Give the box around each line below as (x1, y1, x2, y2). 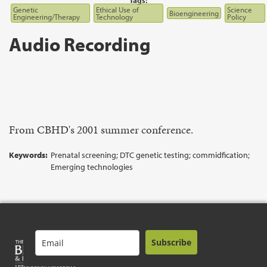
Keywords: (9, 150, 48, 160)
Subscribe (151, 237, 191, 248)
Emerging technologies (51, 162, 133, 172)
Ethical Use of (96, 5, 139, 14)
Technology (96, 12, 133, 21)
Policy (226, 12, 246, 21)
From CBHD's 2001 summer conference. (9, 122, 193, 138)
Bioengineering (169, 8, 219, 18)
